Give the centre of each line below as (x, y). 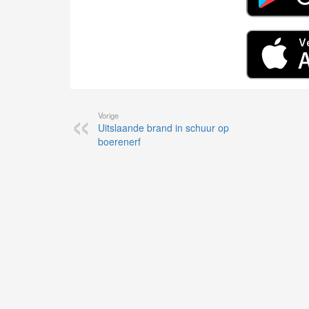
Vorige (108, 116)
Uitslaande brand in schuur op (163, 128)
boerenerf (119, 142)
